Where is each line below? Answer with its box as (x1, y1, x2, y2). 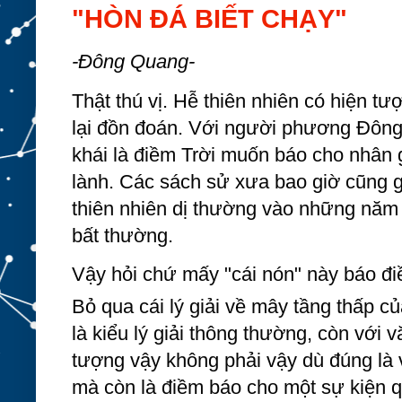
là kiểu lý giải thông (72, 322, 243, 345)
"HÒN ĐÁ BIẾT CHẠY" (72, 4, 347, 34)
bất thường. (72, 223, 179, 247)
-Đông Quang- (72, 50, 195, 74)
